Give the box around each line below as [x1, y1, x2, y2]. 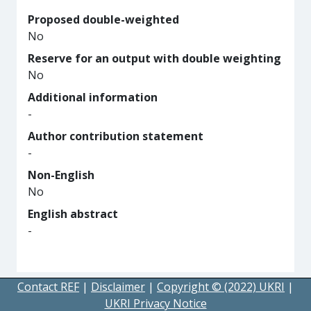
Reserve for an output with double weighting [28, 51, 281, 66]
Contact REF [17, 279, 79, 294]
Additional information [28, 90, 158, 105]
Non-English [28, 167, 94, 183]
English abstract [28, 206, 118, 221]
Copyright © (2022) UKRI [157, 279, 285, 294]
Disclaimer [91, 279, 145, 294]
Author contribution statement [28, 128, 203, 144]
